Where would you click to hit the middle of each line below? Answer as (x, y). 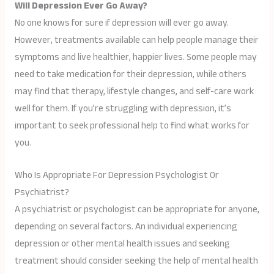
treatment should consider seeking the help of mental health (136, 261)
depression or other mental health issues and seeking (122, 243)
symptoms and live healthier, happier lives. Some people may (135, 57)
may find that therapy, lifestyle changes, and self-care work (134, 91)
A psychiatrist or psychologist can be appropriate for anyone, (137, 209)
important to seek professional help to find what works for (132, 125)
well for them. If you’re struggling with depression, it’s (123, 108)
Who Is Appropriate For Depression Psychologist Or (117, 175)
